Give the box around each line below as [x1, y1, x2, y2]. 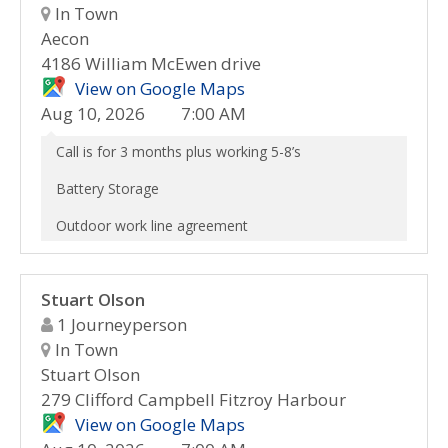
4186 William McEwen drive [41, 52, 261, 75]
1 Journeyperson [53, 313, 187, 336]
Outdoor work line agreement [56, 216, 248, 235]
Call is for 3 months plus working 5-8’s [56, 142, 301, 161]
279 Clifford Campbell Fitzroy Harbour [41, 388, 346, 411]
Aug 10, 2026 [41, 102, 145, 125]
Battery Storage [56, 179, 159, 198]
